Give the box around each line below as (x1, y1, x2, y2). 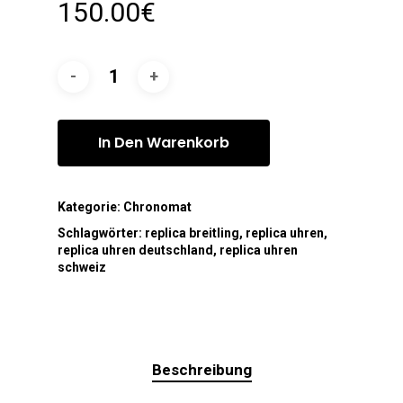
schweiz (58, 259, 106, 274)
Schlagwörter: (58, 225, 145, 240)
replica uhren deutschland (58, 242, 213, 257)
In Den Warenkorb (98, 131, 229, 153)
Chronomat (123, 199, 192, 214)
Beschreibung (151, 360, 252, 379)
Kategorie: (58, 199, 123, 214)
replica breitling (145, 225, 239, 240)
